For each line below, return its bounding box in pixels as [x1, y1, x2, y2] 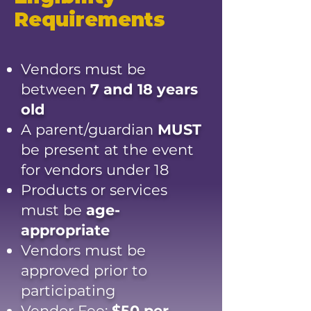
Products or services [21, 181, 167, 199]
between [21, 81, 90, 98]
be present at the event [21, 141, 194, 158]
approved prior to [21, 262, 147, 279]
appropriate [21, 221, 110, 239]
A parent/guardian [21, 121, 158, 138]
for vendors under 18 [21, 161, 169, 178]
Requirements [14, 8, 165, 31]
